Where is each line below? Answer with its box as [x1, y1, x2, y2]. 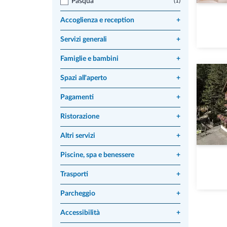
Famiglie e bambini [60, 55, 119, 62]
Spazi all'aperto [60, 74, 107, 82]
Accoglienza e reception [60, 17, 134, 24]
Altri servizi [60, 132, 95, 139]
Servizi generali [60, 36, 107, 43]
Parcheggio [60, 190, 95, 197]
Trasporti [60, 171, 88, 178]
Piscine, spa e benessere [60, 152, 134, 159]
